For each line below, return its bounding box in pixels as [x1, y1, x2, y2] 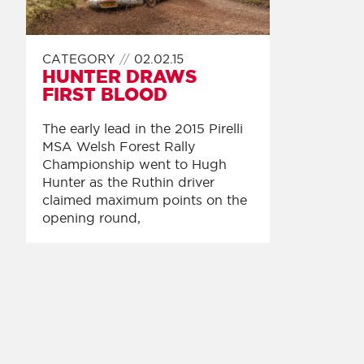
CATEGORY [42, 51, 119, 67]
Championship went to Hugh [42, 156, 227, 172]
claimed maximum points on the [42, 192, 247, 208]
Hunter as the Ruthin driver [42, 174, 214, 190]
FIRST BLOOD [42, 84, 167, 104]
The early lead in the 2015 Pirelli [42, 120, 243, 136]
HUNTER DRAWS [42, 66, 197, 86]
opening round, [42, 210, 141, 226]
